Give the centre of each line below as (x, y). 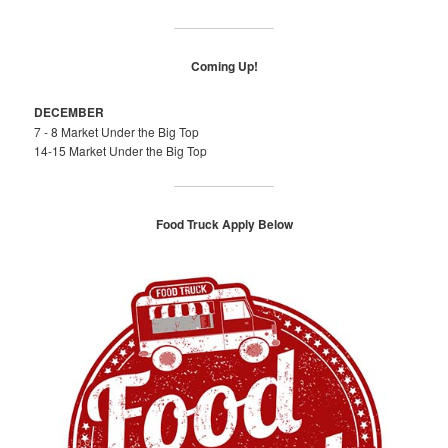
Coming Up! (224, 65)
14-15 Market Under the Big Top (121, 151)
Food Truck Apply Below (224, 223)
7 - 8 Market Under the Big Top (117, 132)
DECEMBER (69, 112)
